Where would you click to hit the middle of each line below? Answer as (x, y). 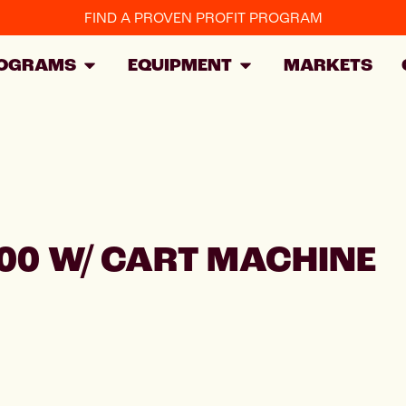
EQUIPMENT (180, 65)
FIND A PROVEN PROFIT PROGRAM (203, 18)
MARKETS (328, 65)
